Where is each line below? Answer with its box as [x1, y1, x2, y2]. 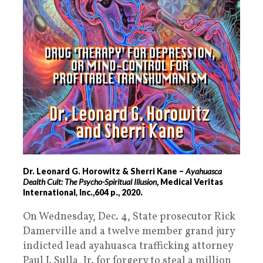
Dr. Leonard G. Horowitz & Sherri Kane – [23, 166, 186, 177]
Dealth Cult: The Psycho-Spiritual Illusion [23, 177, 157, 187]
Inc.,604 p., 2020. [77, 187, 143, 198]
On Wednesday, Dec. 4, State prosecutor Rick [23, 210, 235, 225]
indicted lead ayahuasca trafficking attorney [23, 239, 233, 254]
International [23, 187, 76, 198]
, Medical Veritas [157, 177, 223, 187]
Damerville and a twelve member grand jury [23, 224, 235, 240]
